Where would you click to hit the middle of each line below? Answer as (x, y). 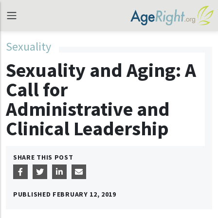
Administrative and (88, 109)
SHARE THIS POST (43, 157)
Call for (37, 90)
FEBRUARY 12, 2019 (84, 194)
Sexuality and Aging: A (101, 70)
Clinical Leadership (87, 128)
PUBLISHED (33, 194)
